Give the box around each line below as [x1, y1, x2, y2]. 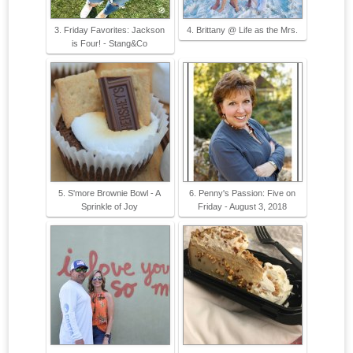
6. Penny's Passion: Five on [188, 188, 295, 199]
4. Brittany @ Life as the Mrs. [186, 25, 298, 35]
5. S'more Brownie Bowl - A [58, 188, 161, 199]
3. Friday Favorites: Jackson [54, 25, 165, 35]
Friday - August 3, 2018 [197, 202, 287, 212]
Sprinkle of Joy [81, 202, 138, 212]
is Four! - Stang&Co [72, 39, 147, 49]
